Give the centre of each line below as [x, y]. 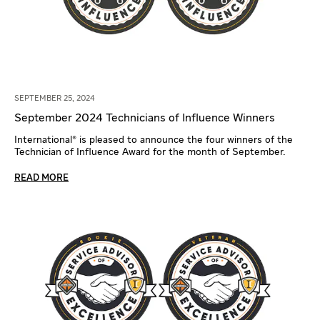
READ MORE [41, 178]
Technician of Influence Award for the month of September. [150, 152]
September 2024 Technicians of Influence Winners [145, 118]
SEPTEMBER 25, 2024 [55, 98]
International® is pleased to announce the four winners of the [154, 140]
